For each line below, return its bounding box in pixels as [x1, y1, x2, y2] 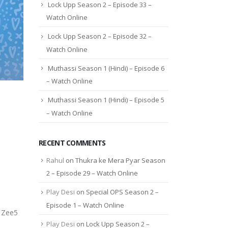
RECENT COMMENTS [39, 137, 106, 148]
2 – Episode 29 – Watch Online [46, 168, 138, 178]
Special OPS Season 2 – [86, 187, 159, 197]
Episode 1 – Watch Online [46, 200, 124, 210]
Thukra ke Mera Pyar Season [75, 155, 165, 165]
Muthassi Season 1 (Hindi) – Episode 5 [48, 95, 164, 105]
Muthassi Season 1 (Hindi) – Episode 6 [48, 63, 164, 73]
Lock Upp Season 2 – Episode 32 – [48, 32, 152, 41]
